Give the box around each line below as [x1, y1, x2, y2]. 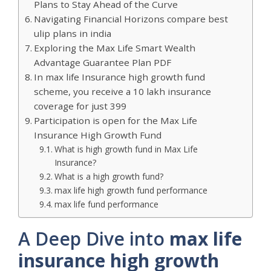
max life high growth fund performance [54, 184, 207, 196]
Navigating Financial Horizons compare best [34, 12, 229, 25]
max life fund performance [54, 198, 158, 210]
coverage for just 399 [34, 99, 127, 112]
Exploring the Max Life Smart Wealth [34, 41, 196, 54]
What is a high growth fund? [54, 170, 163, 182]
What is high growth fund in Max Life [54, 143, 198, 155]
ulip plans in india [34, 27, 112, 39]
